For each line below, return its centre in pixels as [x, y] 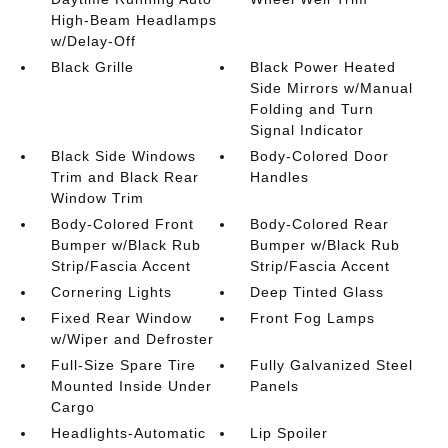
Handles [280, 177]
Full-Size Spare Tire [123, 365]
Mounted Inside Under [131, 386]
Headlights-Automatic [128, 433]
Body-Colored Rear [320, 224]
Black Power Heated [323, 67]
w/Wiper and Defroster [132, 339]
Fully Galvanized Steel [332, 365]
